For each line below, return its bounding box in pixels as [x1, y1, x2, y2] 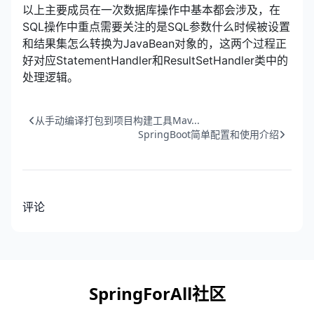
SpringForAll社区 [88, 281, 226, 305]
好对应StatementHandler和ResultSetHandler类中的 [22, 53, 288, 67]
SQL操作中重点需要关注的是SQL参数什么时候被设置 [22, 19, 290, 34]
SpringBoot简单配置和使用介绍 [138, 127, 279, 141]
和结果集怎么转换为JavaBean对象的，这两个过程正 [22, 36, 287, 50]
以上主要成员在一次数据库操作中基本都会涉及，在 [22, 2, 280, 17]
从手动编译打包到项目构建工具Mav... [35, 113, 200, 127]
